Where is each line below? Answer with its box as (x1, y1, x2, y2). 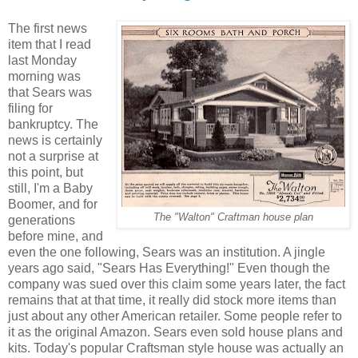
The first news (8, 21, 87, 35)
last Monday (8, 53, 77, 67)
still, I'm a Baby (8, 181, 93, 195)
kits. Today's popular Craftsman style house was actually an (8, 340, 344, 355)
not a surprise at (8, 149, 98, 163)
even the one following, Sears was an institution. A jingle (8, 245, 325, 259)
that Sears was (8, 85, 92, 99)
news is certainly (8, 133, 102, 147)
